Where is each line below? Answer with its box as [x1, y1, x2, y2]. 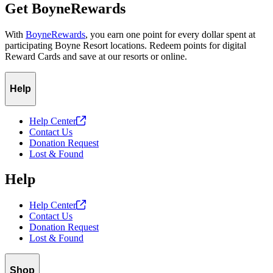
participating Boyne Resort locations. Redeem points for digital [5, 40, 246, 51]
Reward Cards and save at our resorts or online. [5, 51, 187, 62]
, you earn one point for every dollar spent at [85, 29, 255, 40]
